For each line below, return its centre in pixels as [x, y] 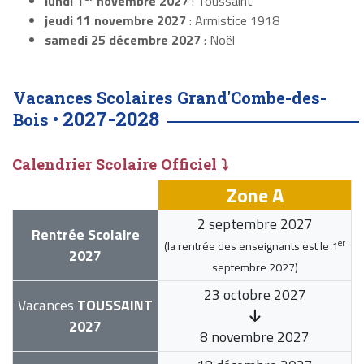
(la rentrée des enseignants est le [248, 246]
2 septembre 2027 [255, 224]
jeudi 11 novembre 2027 [115, 21]
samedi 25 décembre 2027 [123, 40]
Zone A [255, 195]
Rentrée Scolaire [85, 235]
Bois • [38, 120]
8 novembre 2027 [255, 337]
